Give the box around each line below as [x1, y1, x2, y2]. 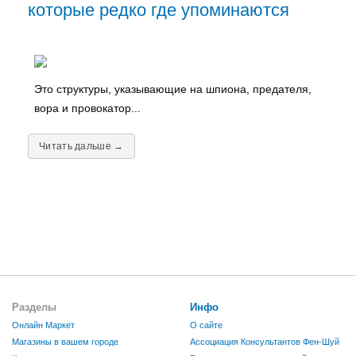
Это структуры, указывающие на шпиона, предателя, [33, 82, 311, 95]
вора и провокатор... [33, 101, 141, 114]
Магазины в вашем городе [12, 336, 118, 346]
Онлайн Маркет [12, 319, 75, 330]
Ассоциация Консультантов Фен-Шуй [190, 336, 339, 346]
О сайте [190, 319, 222, 330]
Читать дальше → [39, 140, 124, 152]
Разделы [12, 300, 56, 313]
